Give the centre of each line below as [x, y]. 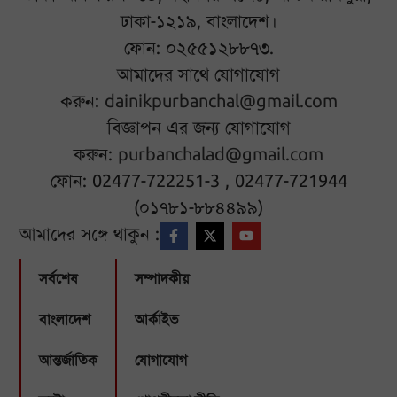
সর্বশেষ [58, 279]
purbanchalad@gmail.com [221, 154]
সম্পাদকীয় [162, 279]
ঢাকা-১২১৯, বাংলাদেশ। [198, 21]
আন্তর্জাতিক [69, 360]
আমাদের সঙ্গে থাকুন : [90, 234]
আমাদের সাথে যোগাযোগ [198, 74]
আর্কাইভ [157, 319]
